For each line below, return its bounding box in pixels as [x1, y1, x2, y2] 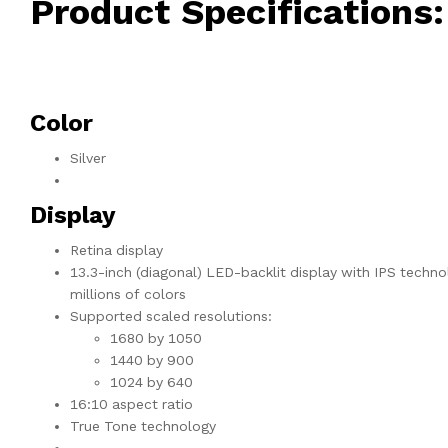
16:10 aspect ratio [70, 396, 193, 413]
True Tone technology [70, 418, 216, 435]
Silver [70, 150, 106, 167]
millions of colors [70, 286, 186, 303]
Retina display [70, 242, 163, 259]
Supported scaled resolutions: [70, 308, 272, 325]
